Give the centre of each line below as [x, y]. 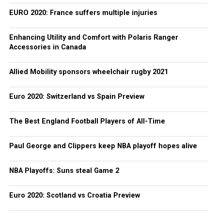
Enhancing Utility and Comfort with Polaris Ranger [93, 38]
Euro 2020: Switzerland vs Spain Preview [77, 97]
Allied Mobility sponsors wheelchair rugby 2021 [88, 72]
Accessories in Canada [47, 47]
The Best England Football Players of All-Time [87, 121]
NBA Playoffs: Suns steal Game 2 [64, 171]
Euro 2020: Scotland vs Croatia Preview [74, 195]
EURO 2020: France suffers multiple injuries [83, 13]
